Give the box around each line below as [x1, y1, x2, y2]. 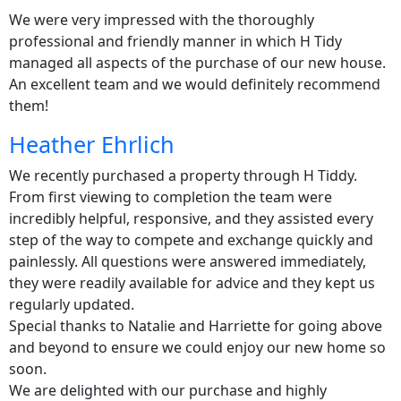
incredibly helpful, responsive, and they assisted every [9, 208, 373, 228]
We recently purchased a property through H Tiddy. [9, 165, 357, 185]
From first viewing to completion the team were [9, 186, 332, 207]
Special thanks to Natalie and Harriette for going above [9, 315, 382, 336]
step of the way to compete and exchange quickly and [9, 229, 373, 250]
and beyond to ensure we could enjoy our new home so [9, 337, 386, 357]
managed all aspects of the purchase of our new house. [9, 52, 386, 73]
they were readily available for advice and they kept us [9, 272, 375, 293]
